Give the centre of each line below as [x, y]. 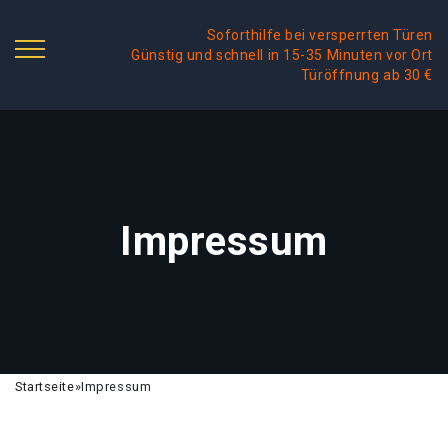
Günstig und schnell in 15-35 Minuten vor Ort [282, 55]
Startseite [45, 386]
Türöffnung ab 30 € [366, 75]
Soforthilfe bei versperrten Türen [319, 35]
